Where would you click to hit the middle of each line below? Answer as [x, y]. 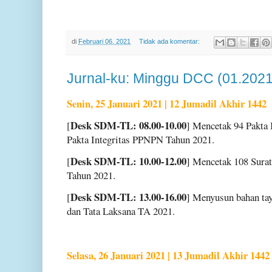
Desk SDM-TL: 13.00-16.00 [128, 197]
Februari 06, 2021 [104, 42]
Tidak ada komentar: [170, 42]
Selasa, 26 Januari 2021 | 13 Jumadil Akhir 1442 [168, 255]
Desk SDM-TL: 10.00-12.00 [128, 161]
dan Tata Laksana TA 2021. [121, 211]
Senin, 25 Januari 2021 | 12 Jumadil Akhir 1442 [167, 103]
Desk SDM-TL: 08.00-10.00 [128, 125]
